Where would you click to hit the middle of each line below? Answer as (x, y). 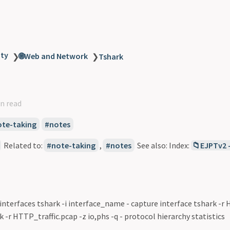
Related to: (22, 145)
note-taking (73, 145)
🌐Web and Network (53, 56)
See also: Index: (163, 145)
